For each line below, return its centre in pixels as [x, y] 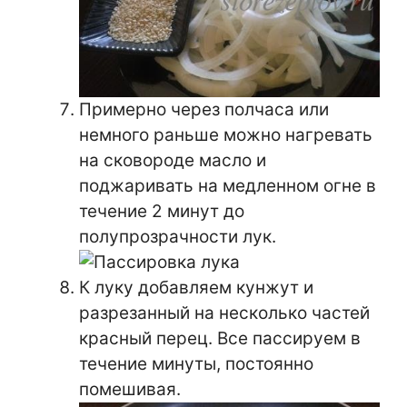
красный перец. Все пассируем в [220, 338]
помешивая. [130, 389]
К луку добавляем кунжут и [196, 287]
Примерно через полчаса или [204, 109]
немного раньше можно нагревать [226, 134]
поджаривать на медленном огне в [228, 185]
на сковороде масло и [173, 160]
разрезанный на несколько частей [224, 313]
